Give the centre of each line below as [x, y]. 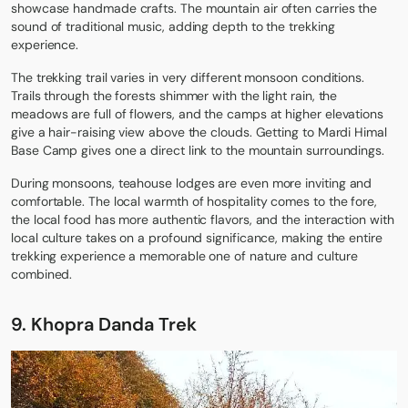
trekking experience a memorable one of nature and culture [184, 256]
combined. [42, 275]
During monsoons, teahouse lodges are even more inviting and [192, 184]
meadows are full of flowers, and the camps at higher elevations [197, 114]
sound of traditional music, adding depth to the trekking [173, 27]
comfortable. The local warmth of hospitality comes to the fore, [194, 202]
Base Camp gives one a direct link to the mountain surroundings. [198, 151]
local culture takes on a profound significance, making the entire [197, 238]
